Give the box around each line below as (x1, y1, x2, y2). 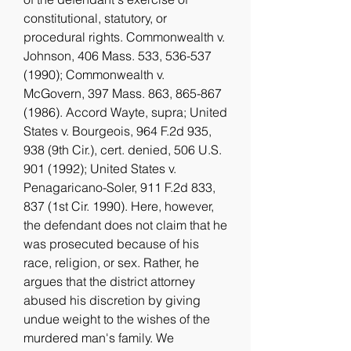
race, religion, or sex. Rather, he (24, 255, 199, 270)
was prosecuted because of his (24, 236, 199, 251)
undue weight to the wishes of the (24, 311, 210, 327)
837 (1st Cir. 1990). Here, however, (24, 198, 214, 214)
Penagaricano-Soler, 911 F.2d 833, (24, 179, 215, 195)
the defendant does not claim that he (24, 217, 227, 233)
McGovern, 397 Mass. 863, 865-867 (24, 85, 222, 101)
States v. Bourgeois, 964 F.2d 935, (24, 123, 212, 139)
